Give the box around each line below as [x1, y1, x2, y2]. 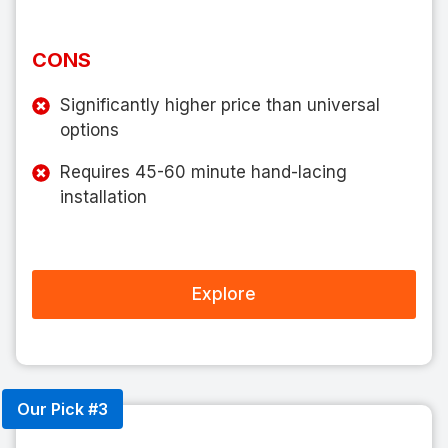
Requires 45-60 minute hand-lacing [60, 161, 347, 182]
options [60, 119, 119, 140]
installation [60, 186, 147, 207]
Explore [192, 283, 256, 304]
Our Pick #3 [17, 398, 108, 419]
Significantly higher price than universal [60, 94, 380, 115]
